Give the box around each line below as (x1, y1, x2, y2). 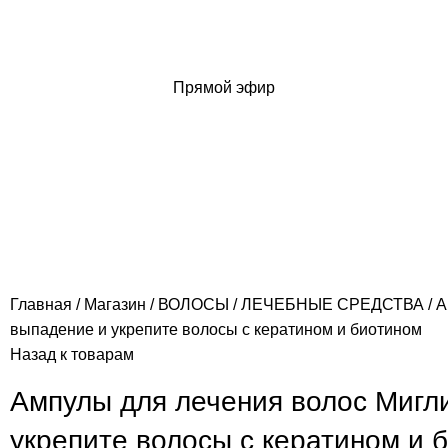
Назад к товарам (10, 346, 134, 363)
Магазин (84, 296, 150, 313)
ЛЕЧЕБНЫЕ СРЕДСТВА (241, 296, 428, 313)
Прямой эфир (173, 79, 275, 96)
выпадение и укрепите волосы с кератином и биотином (10, 321, 422, 338)
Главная (10, 296, 76, 313)
